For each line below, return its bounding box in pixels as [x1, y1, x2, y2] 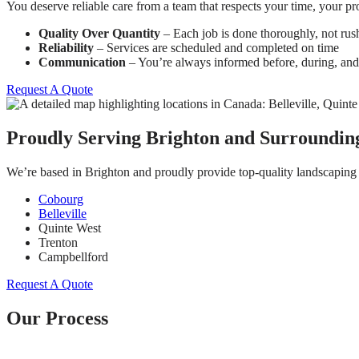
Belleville [38, 206, 87, 220]
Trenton [38, 235, 78, 249]
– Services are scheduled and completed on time [94, 40, 339, 54]
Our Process [6, 307, 108, 329]
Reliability [38, 40, 94, 54]
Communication [38, 54, 126, 69]
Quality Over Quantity [38, 26, 160, 40]
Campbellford [38, 249, 108, 264]
